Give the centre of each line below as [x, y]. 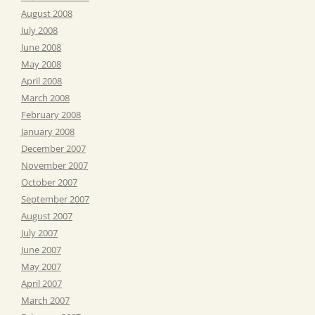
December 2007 [53, 148]
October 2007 [49, 182]
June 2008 [41, 47]
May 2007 [41, 266]
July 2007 [39, 232]
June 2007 [41, 249]
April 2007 [41, 283]
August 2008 [47, 13]
